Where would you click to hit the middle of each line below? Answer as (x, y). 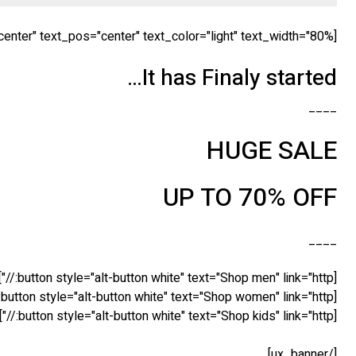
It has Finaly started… (240, 78)
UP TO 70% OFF (250, 198)
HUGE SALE (272, 150)
